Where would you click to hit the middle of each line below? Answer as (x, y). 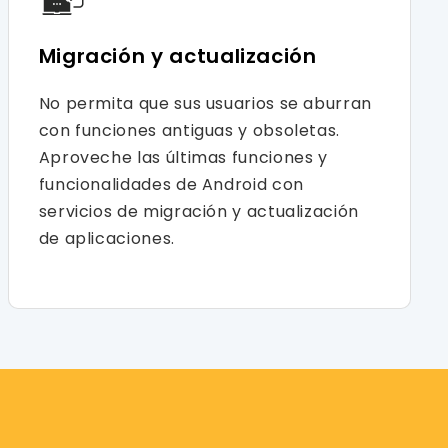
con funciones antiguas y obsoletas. (189, 130)
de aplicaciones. (106, 238)
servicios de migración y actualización (198, 211)
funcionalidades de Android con (171, 184)
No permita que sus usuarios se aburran (205, 103)
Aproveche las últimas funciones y (183, 157)
